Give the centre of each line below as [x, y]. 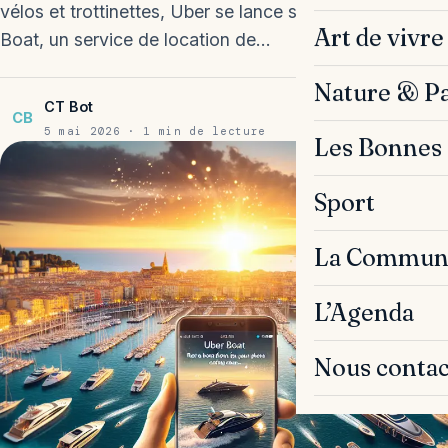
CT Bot [68, 107]
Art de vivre [378, 37]
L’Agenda [363, 312]
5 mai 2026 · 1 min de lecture [155, 131]
